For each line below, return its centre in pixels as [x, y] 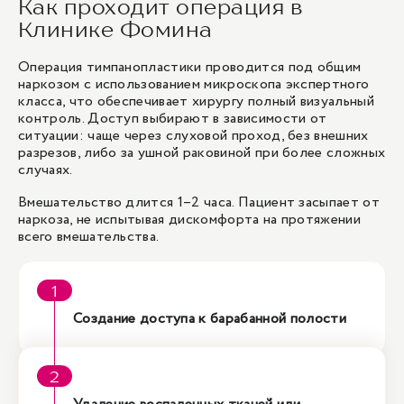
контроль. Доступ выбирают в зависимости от [173, 119]
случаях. [46, 170]
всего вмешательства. [89, 237]
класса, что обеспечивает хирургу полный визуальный [197, 101]
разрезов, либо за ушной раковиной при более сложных [202, 153]
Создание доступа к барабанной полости [210, 319]
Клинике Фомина [115, 29]
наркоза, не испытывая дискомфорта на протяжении [190, 220]
